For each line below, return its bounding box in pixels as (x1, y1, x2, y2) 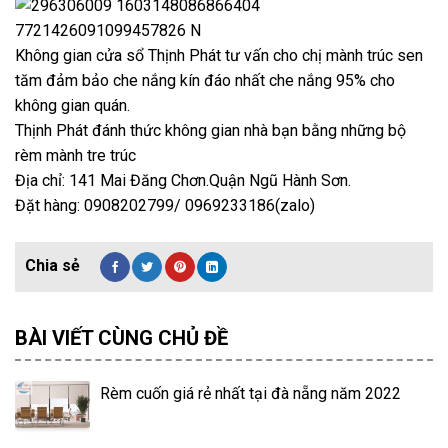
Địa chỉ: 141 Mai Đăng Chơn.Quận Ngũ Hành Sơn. (15, 171, 351, 190)
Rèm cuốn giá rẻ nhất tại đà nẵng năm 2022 (100, 384, 401, 403)
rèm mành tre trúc (15, 146, 136, 165)
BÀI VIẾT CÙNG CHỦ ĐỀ (15, 326, 228, 350)
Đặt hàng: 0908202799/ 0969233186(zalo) (15, 196, 315, 215)
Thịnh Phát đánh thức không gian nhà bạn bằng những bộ (15, 121, 406, 140)
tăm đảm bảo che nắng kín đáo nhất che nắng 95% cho (15, 71, 395, 90)
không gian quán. (15, 96, 130, 115)
